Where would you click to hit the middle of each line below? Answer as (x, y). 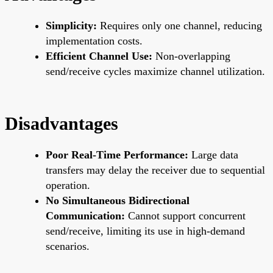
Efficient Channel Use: (99, 56)
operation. (68, 185)
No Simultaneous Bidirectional (118, 200)
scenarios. (68, 246)
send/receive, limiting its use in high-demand (145, 231)
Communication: (85, 215)
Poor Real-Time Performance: (117, 154)
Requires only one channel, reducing (179, 25)
